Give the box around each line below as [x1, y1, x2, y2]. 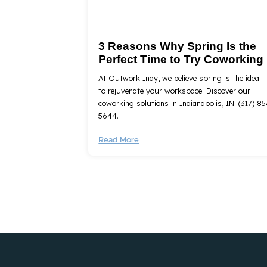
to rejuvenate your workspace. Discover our [98, 85, 251, 95]
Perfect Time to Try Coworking [98, 52, 264, 66]
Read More [98, 135, 139, 144]
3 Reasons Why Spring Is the [98, 39, 257, 52]
